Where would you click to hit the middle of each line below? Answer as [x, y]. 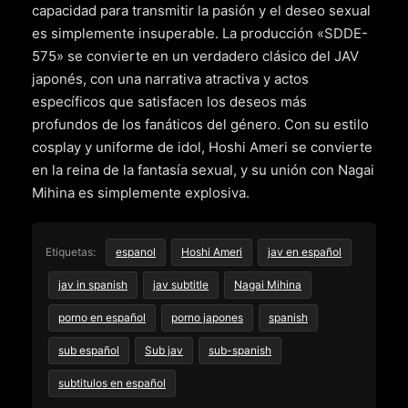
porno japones [207, 318]
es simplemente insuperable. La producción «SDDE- [200, 34]
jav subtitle [181, 285]
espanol [136, 252]
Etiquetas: [71, 252]
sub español [89, 351]
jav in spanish [93, 285]
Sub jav [164, 351]
